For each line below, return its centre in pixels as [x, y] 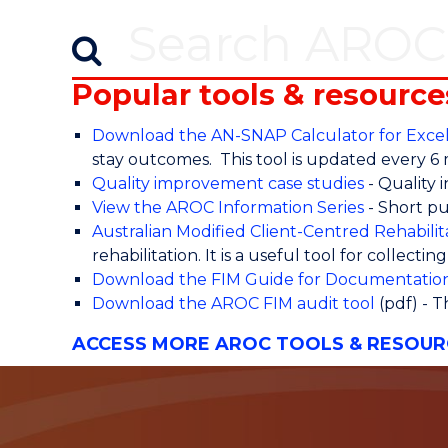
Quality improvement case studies [228, 184]
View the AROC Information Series [228, 208]
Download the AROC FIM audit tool [233, 304]
